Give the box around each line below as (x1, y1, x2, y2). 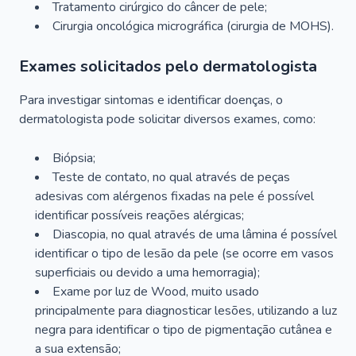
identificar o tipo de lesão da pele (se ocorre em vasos (35, 245, 334, 262)
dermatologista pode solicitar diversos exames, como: (19, 110, 315, 128)
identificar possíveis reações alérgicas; (35, 207, 244, 224)
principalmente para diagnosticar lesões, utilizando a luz (35, 302, 337, 319)
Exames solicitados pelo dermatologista (19, 56, 317, 77)
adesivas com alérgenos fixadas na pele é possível (35, 188, 314, 205)
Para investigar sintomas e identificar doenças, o (19, 91, 283, 109)
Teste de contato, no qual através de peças (52, 168, 290, 186)
